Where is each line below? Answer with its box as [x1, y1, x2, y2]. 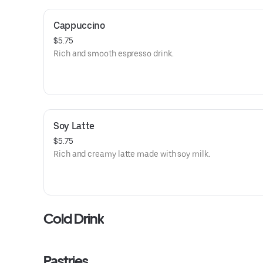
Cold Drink [43, 210, 104, 227]
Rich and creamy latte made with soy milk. [53, 149, 210, 159]
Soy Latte [53, 120, 95, 131]
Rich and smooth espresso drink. [53, 49, 174, 58]
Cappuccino [53, 20, 105, 31]
